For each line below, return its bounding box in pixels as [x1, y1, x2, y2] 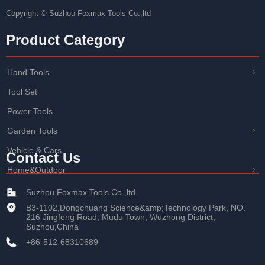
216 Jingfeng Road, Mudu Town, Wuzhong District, [26, 212, 215, 222]
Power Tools [7, 106, 53, 116]
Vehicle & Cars [7, 146, 62, 155]
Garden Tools [7, 126, 57, 135]
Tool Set [7, 87, 37, 96]
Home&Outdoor [7, 165, 66, 174]
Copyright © [6, 9, 47, 18]
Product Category [6, 32, 125, 48]
